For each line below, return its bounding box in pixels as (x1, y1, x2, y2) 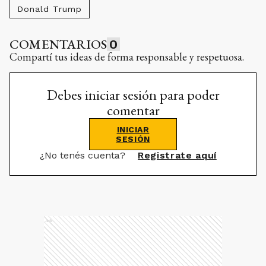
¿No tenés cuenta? (40, 150, 129, 161)
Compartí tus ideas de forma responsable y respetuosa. (9, 50, 244, 64)
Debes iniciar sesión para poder (46, 85, 220, 104)
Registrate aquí (138, 150, 217, 161)
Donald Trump (17, 4, 82, 14)
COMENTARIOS (9, 36, 107, 53)
